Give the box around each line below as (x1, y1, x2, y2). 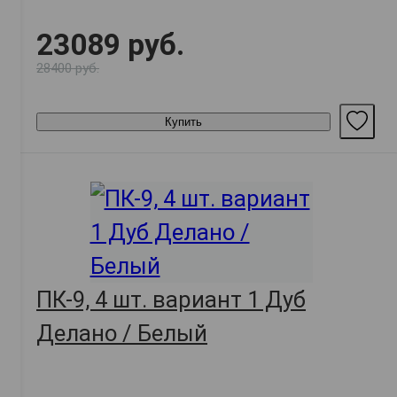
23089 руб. (36, 27, 184, 63)
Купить (165, 114, 202, 128)
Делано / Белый (36, 320, 207, 347)
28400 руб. (36, 60, 99, 77)
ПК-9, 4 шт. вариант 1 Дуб (36, 286, 306, 314)
